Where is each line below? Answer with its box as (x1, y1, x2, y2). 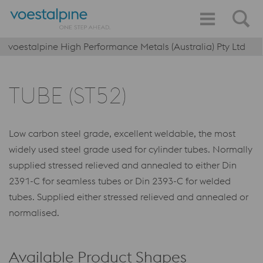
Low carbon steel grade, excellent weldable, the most (9, 127, 235, 139)
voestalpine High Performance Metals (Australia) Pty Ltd (8, 41, 245, 52)
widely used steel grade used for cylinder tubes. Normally (9, 143, 252, 155)
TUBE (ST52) (9, 81, 126, 109)
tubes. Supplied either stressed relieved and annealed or (9, 191, 248, 203)
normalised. (9, 207, 59, 218)
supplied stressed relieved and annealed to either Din (9, 159, 237, 171)
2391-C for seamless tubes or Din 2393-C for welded (9, 175, 231, 187)
